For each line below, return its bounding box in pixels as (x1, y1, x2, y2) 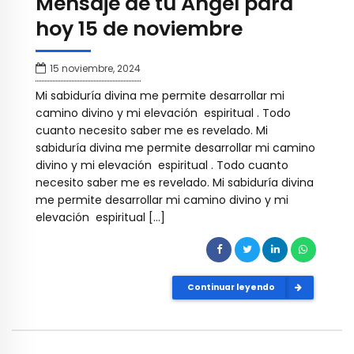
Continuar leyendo (186, 281, 275, 293)
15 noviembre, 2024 (50, 62, 141, 76)
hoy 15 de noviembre (36, 14, 243, 43)
